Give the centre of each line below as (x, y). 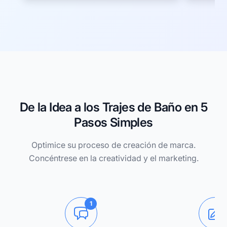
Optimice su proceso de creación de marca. (113, 145)
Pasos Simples (113, 122)
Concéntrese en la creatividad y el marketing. (113, 158)
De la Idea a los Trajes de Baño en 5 (113, 107)
